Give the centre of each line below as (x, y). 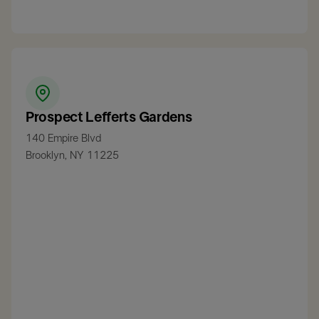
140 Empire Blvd (63, 139)
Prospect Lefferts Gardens (109, 118)
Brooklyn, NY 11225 (72, 156)
